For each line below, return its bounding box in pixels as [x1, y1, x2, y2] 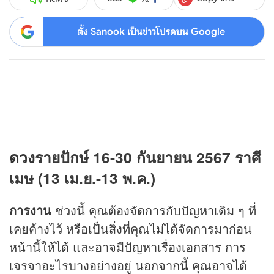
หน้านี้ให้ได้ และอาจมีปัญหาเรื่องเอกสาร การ [9, 237, 246, 256]
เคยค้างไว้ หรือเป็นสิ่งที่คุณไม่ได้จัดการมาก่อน [9, 219, 252, 237]
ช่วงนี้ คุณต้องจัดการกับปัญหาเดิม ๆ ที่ [51, 201, 256, 219]
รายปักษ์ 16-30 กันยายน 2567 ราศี [35, 146, 261, 169]
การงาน [9, 201, 51, 219]
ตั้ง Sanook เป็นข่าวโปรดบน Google [76, 25, 225, 38]
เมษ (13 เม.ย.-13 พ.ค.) [9, 167, 155, 190]
